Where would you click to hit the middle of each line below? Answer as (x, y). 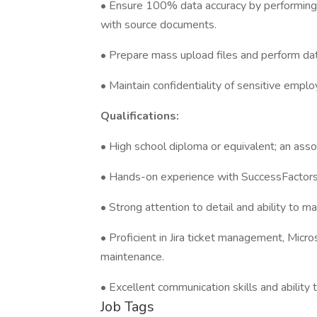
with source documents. (158, 25)
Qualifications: (140, 116)
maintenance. (132, 257)
